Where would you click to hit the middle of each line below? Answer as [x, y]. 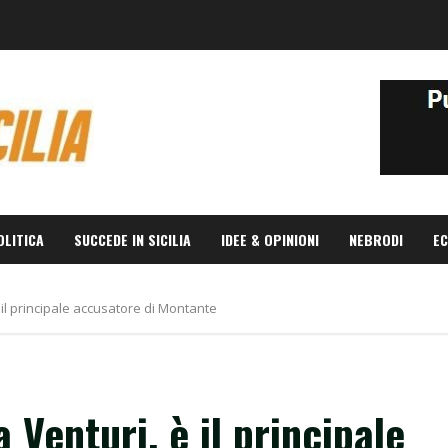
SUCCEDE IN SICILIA [132, 239]
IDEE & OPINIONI [270, 239]
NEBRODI [376, 239]
